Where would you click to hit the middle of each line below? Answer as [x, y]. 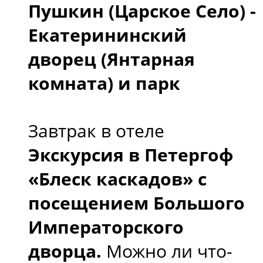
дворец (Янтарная [112, 59]
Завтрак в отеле [96, 130]
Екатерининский [107, 35]
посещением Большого [136, 203]
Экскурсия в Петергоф [131, 154]
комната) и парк [104, 83]
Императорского [106, 227]
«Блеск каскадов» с [117, 178]
